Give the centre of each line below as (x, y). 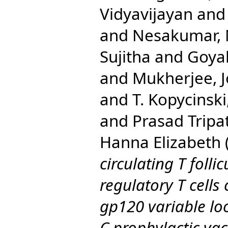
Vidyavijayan (146, 13)
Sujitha (125, 56)
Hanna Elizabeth (160, 142)
